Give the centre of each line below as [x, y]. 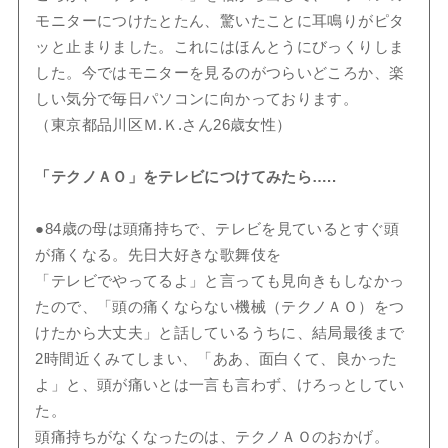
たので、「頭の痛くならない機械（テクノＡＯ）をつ [220, 307]
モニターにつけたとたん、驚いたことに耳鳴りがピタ [220, 21]
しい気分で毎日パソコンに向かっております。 [197, 99]
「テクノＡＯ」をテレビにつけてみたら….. [186, 177]
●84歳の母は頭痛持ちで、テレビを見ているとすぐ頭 [217, 229]
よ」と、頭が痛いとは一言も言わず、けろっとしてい [220, 385]
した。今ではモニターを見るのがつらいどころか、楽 [220, 73]
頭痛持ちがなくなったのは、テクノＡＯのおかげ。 [212, 437]
